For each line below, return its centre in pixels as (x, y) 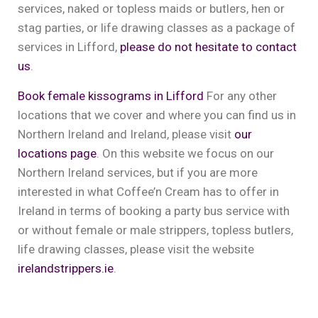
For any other (242, 96)
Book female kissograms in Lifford (112, 96)
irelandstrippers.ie (66, 268)
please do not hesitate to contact (208, 47)
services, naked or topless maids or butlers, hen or (151, 9)
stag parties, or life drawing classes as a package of (157, 28)
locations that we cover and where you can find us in (157, 115)
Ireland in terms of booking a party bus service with (154, 211)
